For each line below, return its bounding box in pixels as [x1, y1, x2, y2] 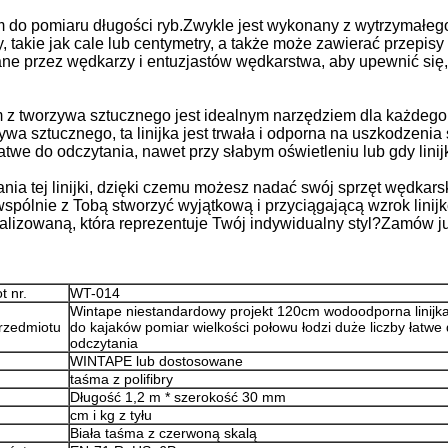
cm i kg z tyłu [69, 407, 152, 423]
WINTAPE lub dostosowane [69, 353, 243, 369]
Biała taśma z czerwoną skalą [69, 425, 257, 441]
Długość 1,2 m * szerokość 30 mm [69, 389, 286, 405]
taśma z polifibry [69, 371, 173, 387]
